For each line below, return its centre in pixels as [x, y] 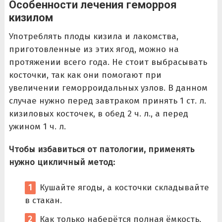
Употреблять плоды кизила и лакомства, [93, 36]
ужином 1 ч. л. [37, 126]
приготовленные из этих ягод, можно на [94, 49]
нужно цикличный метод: [62, 162]
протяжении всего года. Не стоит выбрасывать [108, 62]
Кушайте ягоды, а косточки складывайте [124, 188]
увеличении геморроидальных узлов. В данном [108, 88]
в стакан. [43, 201]
